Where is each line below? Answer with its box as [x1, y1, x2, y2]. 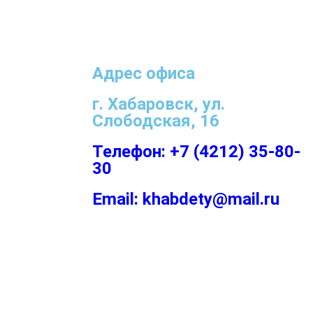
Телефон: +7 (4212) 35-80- [92, 141, 300, 161]
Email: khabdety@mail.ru [92, 189, 279, 209]
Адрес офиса [92, 63, 195, 83]
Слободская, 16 [92, 110, 219, 131]
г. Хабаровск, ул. [92, 94, 225, 114]
